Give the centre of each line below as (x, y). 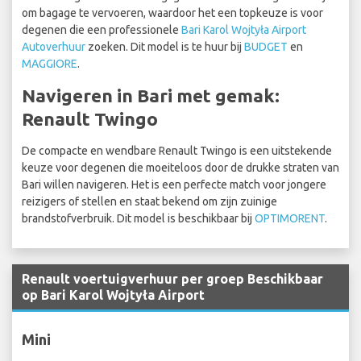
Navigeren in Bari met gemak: (151, 96)
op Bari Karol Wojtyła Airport (113, 295)
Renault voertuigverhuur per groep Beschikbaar (172, 279)
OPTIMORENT (290, 219)
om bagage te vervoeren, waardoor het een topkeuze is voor (172, 13)
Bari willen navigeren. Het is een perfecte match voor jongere (174, 185)
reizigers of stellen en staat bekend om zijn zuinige (149, 202)
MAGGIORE (50, 64)
